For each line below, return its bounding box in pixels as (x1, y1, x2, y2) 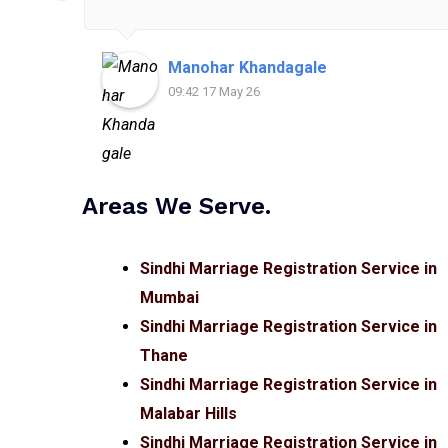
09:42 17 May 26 (168, 84, 260, 100)
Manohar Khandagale (168, 58, 327, 78)
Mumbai (140, 288, 199, 308)
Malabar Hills (140, 404, 237, 424)
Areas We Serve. (82, 192, 271, 221)
